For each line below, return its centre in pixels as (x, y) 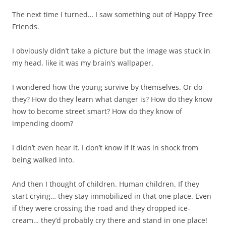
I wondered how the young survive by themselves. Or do (107, 87)
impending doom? (43, 123)
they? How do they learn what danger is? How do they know (112, 99)
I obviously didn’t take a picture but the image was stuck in (111, 51)
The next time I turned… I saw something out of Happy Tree (112, 14)
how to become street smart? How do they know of (97, 111)
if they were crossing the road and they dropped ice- (101, 208)
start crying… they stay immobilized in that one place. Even (112, 196)
